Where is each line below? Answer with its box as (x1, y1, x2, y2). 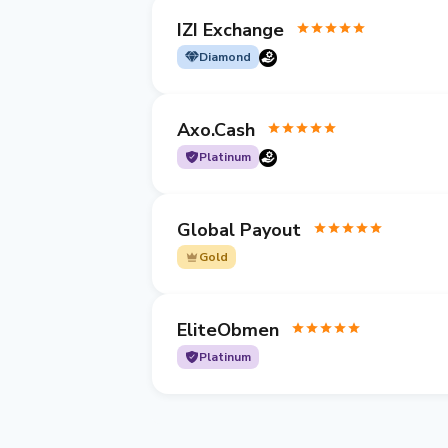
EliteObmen (177, 317, 279, 342)
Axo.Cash (177, 117, 255, 142)
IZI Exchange (177, 17, 284, 42)
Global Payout (177, 217, 301, 242)
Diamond (199, 49, 251, 65)
